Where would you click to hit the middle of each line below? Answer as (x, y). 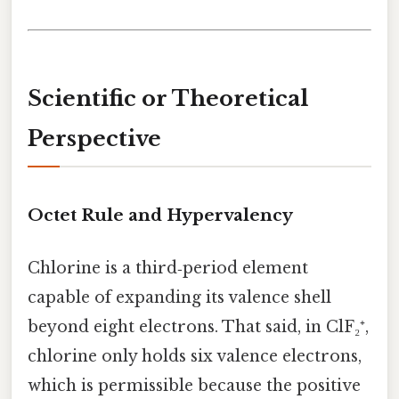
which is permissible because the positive (194, 386)
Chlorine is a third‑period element (168, 269)
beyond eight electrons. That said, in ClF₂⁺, (198, 327)
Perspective (94, 139)
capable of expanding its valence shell (179, 298)
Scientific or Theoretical (168, 99)
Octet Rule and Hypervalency (160, 215)
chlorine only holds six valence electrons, (195, 357)
